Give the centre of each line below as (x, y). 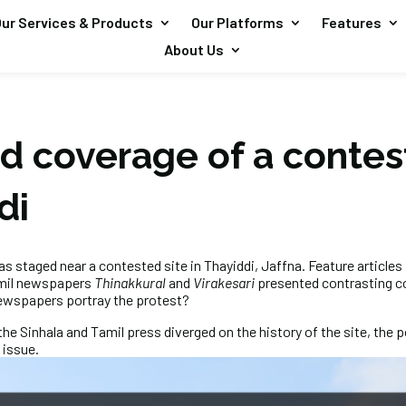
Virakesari (223, 282)
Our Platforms (237, 22)
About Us (193, 49)
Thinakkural (131, 282)
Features (351, 22)
